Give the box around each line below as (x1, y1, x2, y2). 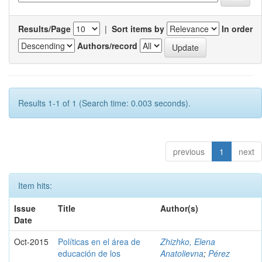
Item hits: (18, 179, 52, 191)
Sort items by (112, 22, 164, 35)
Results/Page (18, 22, 71, 35)
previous (173, 145, 205, 157)
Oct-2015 (14, 235, 49, 247)
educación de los (58, 247, 120, 259)
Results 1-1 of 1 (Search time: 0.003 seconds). (18, 96, 191, 109)
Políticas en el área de (58, 235, 140, 247)
